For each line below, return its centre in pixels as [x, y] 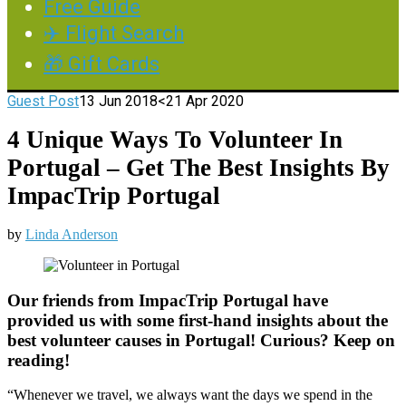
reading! [39, 360]
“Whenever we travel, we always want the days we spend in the [190, 395]
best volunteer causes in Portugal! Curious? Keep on [201, 340]
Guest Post [43, 101]
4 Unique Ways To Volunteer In [175, 139]
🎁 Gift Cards [101, 64]
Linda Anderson [72, 234]
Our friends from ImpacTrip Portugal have [168, 300]
